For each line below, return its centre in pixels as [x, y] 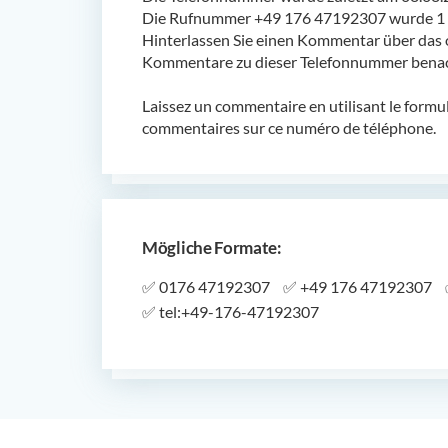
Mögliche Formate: [212, 247]
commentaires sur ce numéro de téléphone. [289, 127]
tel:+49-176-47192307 [237, 311]
